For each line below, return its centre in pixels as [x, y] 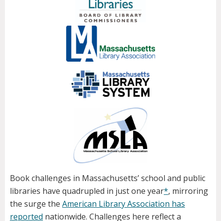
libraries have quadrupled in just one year [87, 191]
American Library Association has [124, 204]
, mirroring [188, 191]
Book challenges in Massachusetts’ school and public [108, 178]
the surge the [36, 204]
